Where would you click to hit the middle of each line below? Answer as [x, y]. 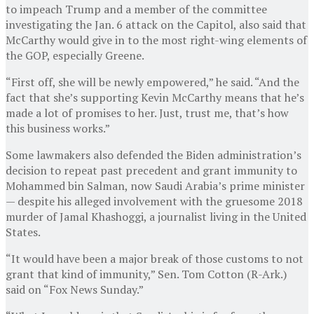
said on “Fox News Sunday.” [75, 289]
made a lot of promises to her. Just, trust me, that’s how [147, 112]
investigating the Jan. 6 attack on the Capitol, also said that [156, 24]
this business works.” [58, 128]
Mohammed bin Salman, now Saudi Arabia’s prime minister [155, 185]
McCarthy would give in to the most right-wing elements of [156, 40]
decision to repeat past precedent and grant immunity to [151, 170]
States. [23, 232]
